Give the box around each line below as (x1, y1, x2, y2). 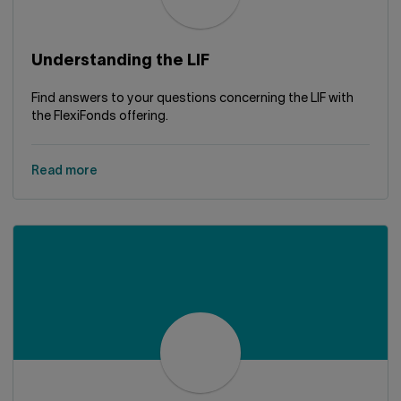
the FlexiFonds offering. (31, 111, 168, 123)
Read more (31, 166, 98, 177)
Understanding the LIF (31, 54, 209, 69)
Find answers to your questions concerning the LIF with (31, 93, 354, 105)
